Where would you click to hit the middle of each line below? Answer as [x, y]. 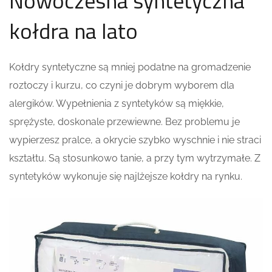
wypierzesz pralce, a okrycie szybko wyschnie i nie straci [135, 140]
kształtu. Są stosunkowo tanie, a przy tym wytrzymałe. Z [135, 158]
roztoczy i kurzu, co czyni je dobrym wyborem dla [122, 85]
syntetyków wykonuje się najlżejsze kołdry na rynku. [126, 176]
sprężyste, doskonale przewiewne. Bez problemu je [124, 121]
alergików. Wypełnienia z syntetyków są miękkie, [117, 103]
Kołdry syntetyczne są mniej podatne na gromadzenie [130, 67]
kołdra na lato [73, 30]
